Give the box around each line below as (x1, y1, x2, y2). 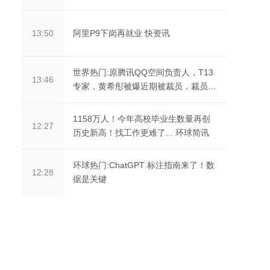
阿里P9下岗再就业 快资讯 (73, 28, 170, 38)
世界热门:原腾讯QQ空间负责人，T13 (73, 67, 213, 77)
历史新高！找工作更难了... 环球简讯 (73, 128, 209, 137)
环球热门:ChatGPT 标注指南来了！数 (73, 160, 215, 170)
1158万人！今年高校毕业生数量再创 (73, 114, 210, 124)
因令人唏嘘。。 (73, 95, 132, 105)
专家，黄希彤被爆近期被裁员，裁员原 (73, 81, 216, 91)
